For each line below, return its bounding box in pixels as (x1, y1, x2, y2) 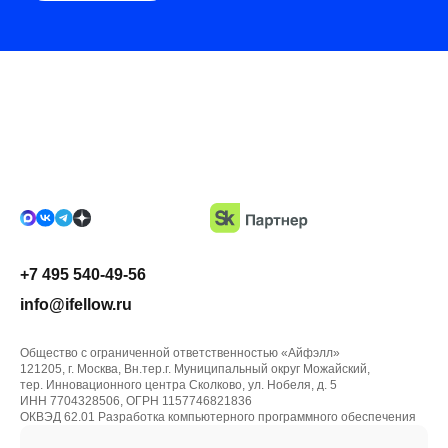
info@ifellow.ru (20, 296, 132, 313)
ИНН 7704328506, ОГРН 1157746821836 (20, 394, 252, 408)
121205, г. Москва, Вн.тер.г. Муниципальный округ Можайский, (20, 362, 370, 376)
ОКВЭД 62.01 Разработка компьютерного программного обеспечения (20, 410, 416, 424)
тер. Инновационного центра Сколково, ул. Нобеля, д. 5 (20, 378, 337, 392)
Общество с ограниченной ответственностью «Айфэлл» (20, 346, 340, 360)
